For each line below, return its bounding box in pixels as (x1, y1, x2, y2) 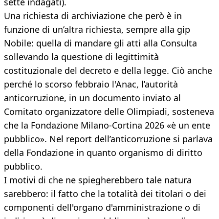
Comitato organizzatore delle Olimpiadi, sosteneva (4, 106, 214, 118)
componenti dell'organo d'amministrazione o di (4, 201, 200, 214)
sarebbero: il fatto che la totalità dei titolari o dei (4, 188, 206, 200)
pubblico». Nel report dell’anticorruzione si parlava (4, 133, 213, 145)
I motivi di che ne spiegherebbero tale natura (4, 174, 192, 186)
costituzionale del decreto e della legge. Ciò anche (4, 65, 212, 77)
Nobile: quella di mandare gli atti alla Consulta (4, 37, 197, 49)
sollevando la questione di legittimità (4, 51, 159, 63)
